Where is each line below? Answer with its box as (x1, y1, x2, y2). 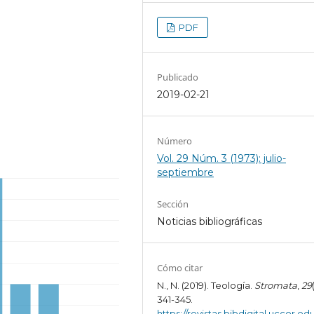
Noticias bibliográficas (157, 215, 263, 228)
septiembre (157, 166, 214, 179)
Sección (157, 198, 189, 211)
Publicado (157, 71, 199, 84)
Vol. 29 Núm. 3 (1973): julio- (157, 152, 287, 165)
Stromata (254, 280, 298, 292)
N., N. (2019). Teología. (157, 280, 255, 292)
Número (157, 135, 193, 148)
